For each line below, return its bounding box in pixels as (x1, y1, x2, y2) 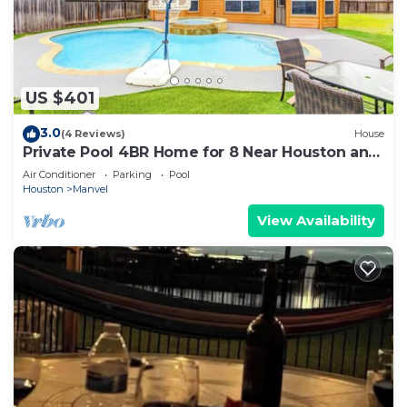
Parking (113, 167, 152, 181)
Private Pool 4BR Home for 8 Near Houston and (23, 143, 379, 161)
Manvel (73, 182, 108, 195)
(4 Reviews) (61, 127, 125, 141)
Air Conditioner (23, 167, 95, 181)
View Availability (257, 211, 375, 229)
